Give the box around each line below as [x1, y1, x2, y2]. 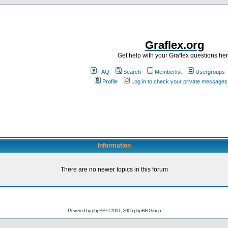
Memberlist [155, 69, 182, 75]
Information [97, 142, 131, 149]
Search [123, 69, 141, 75]
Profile [102, 78, 118, 84]
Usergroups [195, 69, 225, 75]
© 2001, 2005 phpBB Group [105, 208, 161, 213]
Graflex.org [145, 39, 204, 51]
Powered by [67, 208, 92, 213]
